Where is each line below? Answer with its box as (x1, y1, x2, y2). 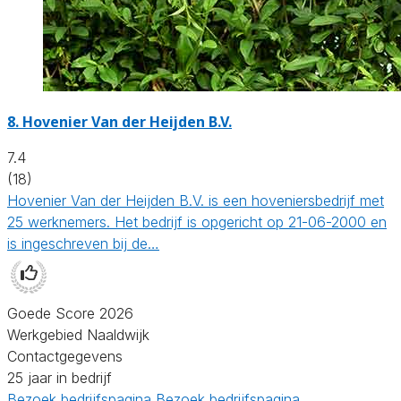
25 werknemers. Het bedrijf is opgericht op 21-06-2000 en (7, 212, 387, 231)
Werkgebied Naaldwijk (7, 325, 149, 344)
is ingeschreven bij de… (7, 234, 159, 252)
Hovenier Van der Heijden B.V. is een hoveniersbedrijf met (7, 191, 384, 209)
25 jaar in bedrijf (7, 368, 112, 387)
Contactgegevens (7, 346, 123, 365)
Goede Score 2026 (7, 303, 133, 322)
